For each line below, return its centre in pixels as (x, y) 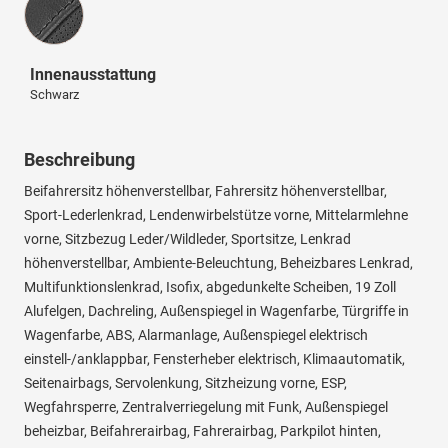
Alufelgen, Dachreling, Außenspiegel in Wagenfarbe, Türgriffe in (216, 311)
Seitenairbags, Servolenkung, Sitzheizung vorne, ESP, (185, 383)
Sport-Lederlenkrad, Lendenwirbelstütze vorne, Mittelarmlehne (216, 215)
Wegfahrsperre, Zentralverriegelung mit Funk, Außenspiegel (206, 407)
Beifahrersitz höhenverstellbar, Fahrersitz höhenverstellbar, (205, 191)
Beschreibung (79, 160)
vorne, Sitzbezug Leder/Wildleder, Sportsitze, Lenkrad (187, 239)
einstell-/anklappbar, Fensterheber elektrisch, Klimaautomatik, (214, 359)
